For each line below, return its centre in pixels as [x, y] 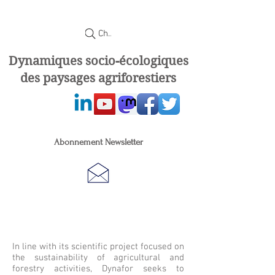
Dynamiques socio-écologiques [98, 61]
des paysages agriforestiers [98, 78]
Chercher [116, 34]
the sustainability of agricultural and [98, 258]
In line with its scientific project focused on [98, 247]
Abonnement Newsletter [98, 142]
